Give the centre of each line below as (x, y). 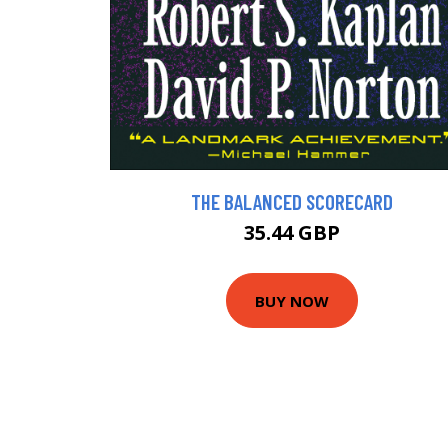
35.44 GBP (292, 233)
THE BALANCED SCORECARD (292, 202)
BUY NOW (292, 300)
